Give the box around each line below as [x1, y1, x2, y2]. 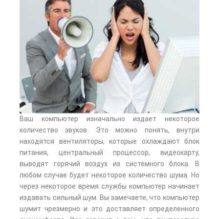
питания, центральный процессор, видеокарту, [20, 149, 199, 156]
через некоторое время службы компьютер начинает [20, 182, 199, 190]
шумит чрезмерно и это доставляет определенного [20, 205, 199, 213]
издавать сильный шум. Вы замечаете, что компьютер [20, 194, 199, 201]
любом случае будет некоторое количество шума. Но [20, 171, 199, 179]
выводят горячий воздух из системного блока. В [20, 160, 199, 168]
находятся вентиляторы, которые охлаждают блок [20, 137, 199, 145]
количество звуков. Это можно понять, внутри [20, 126, 199, 134]
